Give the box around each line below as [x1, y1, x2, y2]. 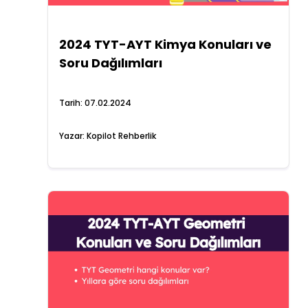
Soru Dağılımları [58, 54, 162, 71]
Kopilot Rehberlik [86, 130, 156, 142]
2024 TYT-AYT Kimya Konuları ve [58, 36, 272, 53]
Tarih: [58, 97, 85, 109]
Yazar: [58, 130, 87, 142]
